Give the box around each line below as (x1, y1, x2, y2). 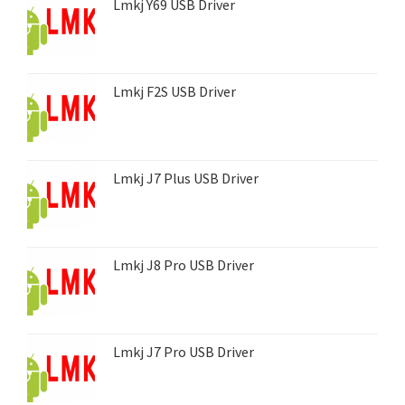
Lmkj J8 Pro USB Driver (113, 255, 254, 274)
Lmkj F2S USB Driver (113, 81, 236, 100)
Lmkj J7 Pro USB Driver (113, 342, 254, 361)
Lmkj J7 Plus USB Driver (113, 168, 259, 187)
